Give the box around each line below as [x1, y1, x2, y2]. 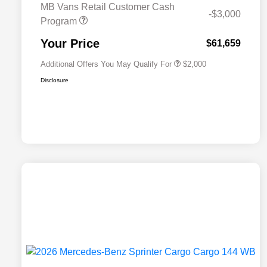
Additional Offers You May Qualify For [41, 60, 172, 69]
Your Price [41, 37, 100, 51]
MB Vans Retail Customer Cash [41, 2, 175, 13]
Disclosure [41, 77, 69, 84]
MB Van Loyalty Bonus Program [112, 32, 204, 41]
